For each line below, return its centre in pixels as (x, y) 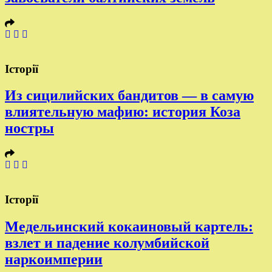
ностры (29, 128)
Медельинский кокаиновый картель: (129, 226)
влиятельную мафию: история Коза (123, 112)
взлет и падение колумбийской (107, 243)
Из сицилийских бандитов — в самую (129, 96)
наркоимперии (54, 259)
